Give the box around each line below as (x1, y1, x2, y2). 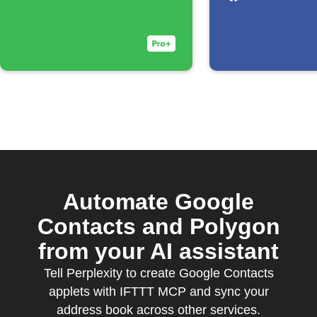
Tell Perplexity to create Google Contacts (43, 266, 274, 280)
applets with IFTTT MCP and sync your (48, 284, 269, 299)
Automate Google (63, 189, 254, 214)
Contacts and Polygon (37, 214, 280, 239)
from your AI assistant (38, 238, 279, 264)
